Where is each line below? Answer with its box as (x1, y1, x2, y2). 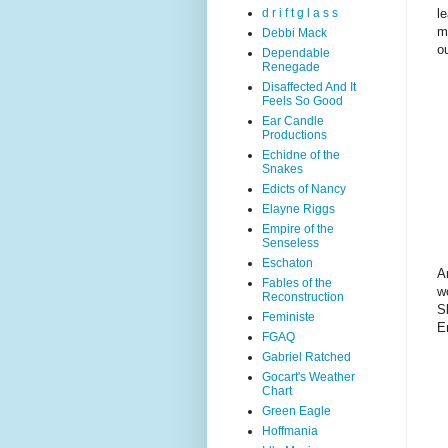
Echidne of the (262, 148, 340, 162)
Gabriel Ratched (262, 350, 351, 364)
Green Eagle (262, 404, 331, 418)
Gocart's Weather (262, 370, 355, 384)
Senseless (262, 236, 319, 250)
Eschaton (262, 256, 313, 270)
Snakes (262, 162, 303, 176)
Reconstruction (262, 290, 344, 304)
